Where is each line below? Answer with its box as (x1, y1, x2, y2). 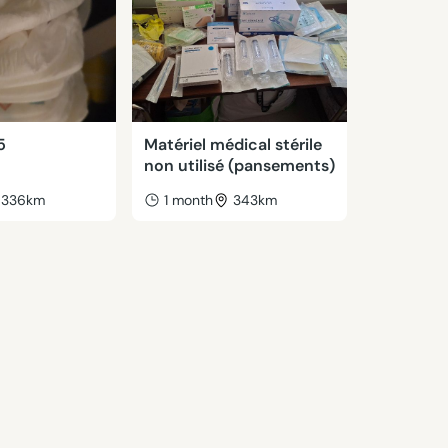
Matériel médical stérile (143, 134, 322, 155)
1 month (163, 191, 213, 209)
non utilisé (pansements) (143, 155, 335, 176)
